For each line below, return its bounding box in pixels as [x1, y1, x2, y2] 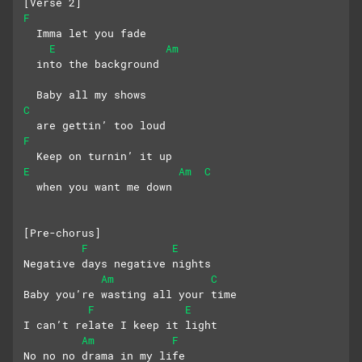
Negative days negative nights [23, 256, 211, 271]
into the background [23, 57, 159, 72]
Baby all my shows [23, 87, 153, 103]
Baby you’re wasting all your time [23, 287, 237, 302]
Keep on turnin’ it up [23, 149, 179, 164]
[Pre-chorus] [23, 225, 101, 241]
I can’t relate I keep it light [23, 318, 217, 333]
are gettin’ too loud [23, 118, 166, 133]
